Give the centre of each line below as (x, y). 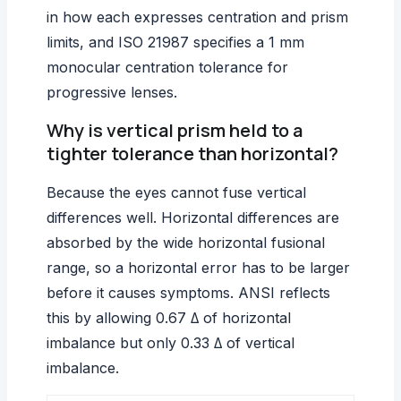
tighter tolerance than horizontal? (192, 153)
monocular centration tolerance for (167, 67)
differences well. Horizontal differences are (193, 217)
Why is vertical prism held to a (175, 130)
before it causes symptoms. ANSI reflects (188, 292)
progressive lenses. (112, 92)
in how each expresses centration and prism (197, 17)
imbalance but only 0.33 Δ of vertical (171, 342)
